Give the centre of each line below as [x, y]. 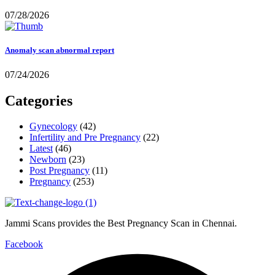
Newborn [48, 160]
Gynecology [53, 126]
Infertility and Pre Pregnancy [85, 137]
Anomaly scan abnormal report [60, 50]
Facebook [24, 244]
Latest [41, 149]
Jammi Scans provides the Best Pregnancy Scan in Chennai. [121, 223]
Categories [39, 100]
